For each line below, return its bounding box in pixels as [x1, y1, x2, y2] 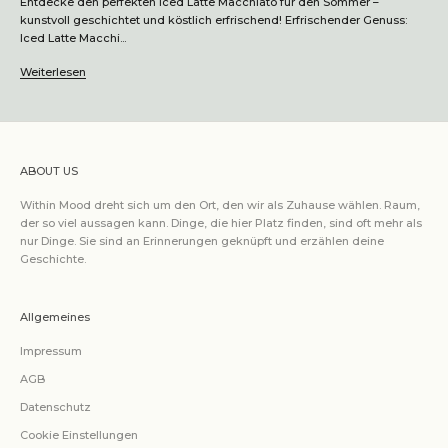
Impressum [20, 343, 82, 358]
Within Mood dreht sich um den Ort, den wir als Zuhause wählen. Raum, [20, 197, 420, 212]
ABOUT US [20, 163, 78, 178]
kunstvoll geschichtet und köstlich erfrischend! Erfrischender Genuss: [20, 12, 407, 27]
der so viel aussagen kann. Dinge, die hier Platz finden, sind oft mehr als [20, 215, 422, 230]
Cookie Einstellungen [20, 427, 138, 442]
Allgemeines [20, 309, 90, 324]
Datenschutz [20, 399, 91, 414]
